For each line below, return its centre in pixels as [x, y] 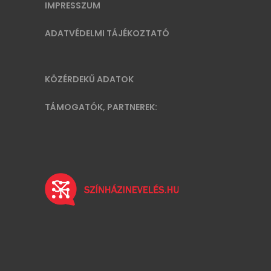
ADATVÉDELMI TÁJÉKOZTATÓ [107, 34]
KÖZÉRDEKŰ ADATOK [89, 80]
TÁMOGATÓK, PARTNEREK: [101, 107]
